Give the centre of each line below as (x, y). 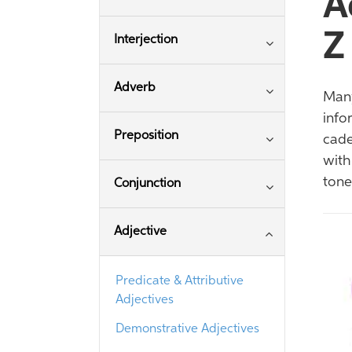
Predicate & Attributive (180, 281)
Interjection (146, 40)
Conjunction (147, 184)
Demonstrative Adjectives (187, 329)
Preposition (146, 136)
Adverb (135, 88)
